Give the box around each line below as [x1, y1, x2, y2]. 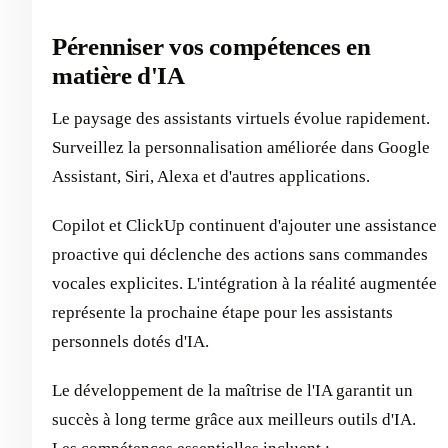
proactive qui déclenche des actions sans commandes [52, 244, 428, 264]
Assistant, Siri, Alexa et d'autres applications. [52, 166, 370, 186]
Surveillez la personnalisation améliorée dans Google [52, 137, 430, 157]
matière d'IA [52, 61, 185, 89]
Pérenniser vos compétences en [52, 32, 371, 60]
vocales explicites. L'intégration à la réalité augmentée [52, 273, 437, 293]
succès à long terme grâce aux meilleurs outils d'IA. [52, 409, 416, 429]
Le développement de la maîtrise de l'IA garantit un [52, 380, 413, 400]
